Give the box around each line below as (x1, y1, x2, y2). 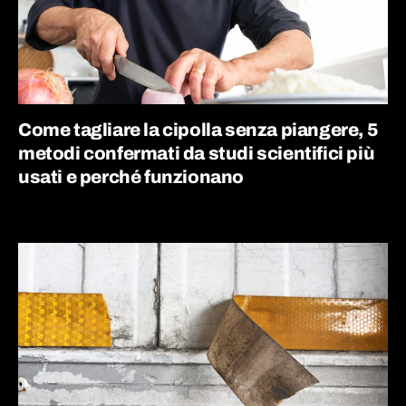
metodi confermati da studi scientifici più (18, 143, 375, 163)
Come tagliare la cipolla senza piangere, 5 (18, 120, 379, 140)
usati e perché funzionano (18, 167, 245, 187)
